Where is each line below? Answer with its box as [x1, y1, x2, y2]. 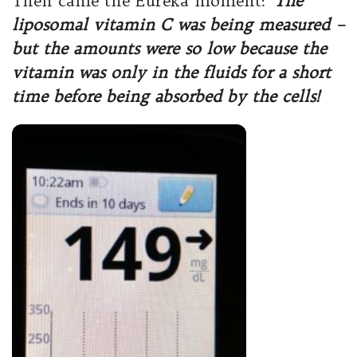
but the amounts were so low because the [12, 38, 327, 58]
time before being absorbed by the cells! [12, 86, 320, 106]
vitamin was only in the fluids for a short [12, 62, 331, 82]
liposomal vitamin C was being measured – [12, 14, 345, 34]
